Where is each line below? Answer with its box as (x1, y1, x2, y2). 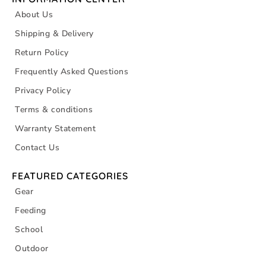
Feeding (15, 205, 46, 217)
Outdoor (15, 243, 49, 255)
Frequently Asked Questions (15, 66, 128, 78)
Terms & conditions (15, 104, 93, 116)
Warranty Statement (15, 123, 96, 135)
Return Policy (15, 47, 69, 59)
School (15, 224, 43, 236)
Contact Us (15, 142, 59, 154)
